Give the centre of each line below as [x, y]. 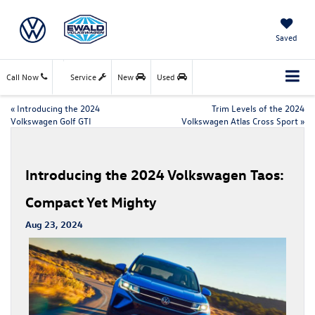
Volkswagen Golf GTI [51, 120]
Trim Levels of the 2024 [258, 108]
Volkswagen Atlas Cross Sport [240, 120]
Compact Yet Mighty [91, 201]
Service [84, 77]
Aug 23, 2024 [54, 224]
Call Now [24, 77]
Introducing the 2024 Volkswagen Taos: [155, 174]
